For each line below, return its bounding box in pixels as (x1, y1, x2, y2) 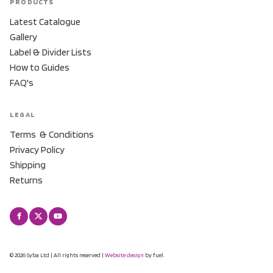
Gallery (10, 30, 37, 43)
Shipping (10, 158, 46, 171)
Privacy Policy (10, 143, 65, 155)
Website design (105, 250, 144, 258)
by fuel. (144, 250, 165, 258)
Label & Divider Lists (10, 46, 91, 58)
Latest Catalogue (10, 15, 80, 27)
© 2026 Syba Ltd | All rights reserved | (10, 250, 105, 258)
